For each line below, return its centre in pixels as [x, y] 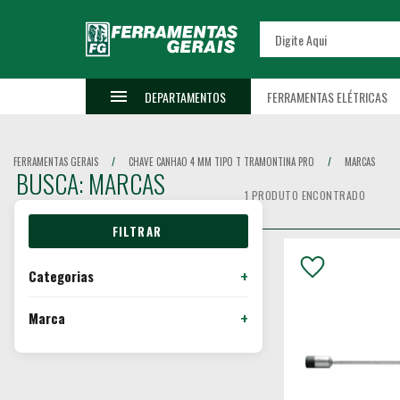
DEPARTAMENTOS [185, 96]
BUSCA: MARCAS [90, 184]
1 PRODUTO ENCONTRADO [305, 196]
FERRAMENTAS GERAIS [56, 161]
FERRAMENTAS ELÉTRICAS [327, 96]
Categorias [61, 275]
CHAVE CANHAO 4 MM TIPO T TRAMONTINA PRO [221, 161]
